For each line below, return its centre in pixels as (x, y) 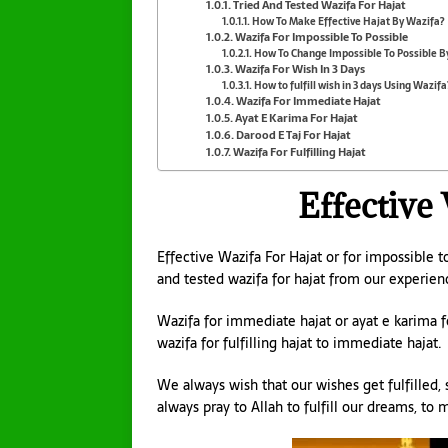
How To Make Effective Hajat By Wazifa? (347, 21)
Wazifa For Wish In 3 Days (300, 68)
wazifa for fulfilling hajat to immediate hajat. (299, 343)
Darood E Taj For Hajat (294, 134)
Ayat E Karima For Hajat (297, 117)
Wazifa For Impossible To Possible (322, 36)
